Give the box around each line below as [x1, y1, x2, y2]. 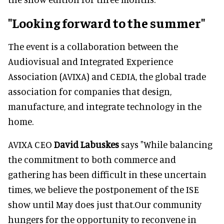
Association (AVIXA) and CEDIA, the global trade [8, 70, 206, 82]
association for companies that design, [8, 85, 171, 97]
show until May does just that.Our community [8, 198, 201, 210]
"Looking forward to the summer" [8, 14, 205, 31]
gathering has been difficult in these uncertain [8, 168, 206, 180]
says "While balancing [119, 138, 212, 150]
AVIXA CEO [8, 138, 54, 150]
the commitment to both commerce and [8, 153, 176, 165]
